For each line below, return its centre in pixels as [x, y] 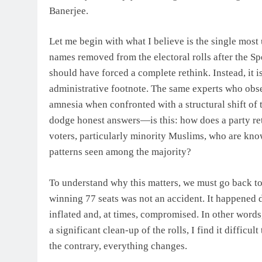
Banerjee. [69, 11]
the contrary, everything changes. [118, 246]
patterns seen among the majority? [120, 152]
